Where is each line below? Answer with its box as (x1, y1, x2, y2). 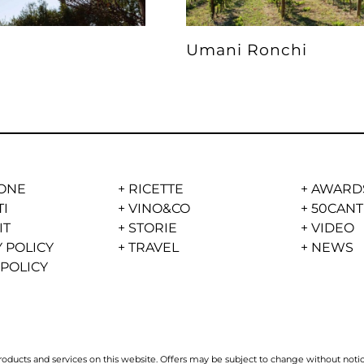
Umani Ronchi (185, 40, 307, 60)
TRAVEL (128, 239, 180, 255)
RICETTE (128, 180, 184, 197)
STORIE (128, 219, 178, 236)
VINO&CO (128, 200, 191, 216)
